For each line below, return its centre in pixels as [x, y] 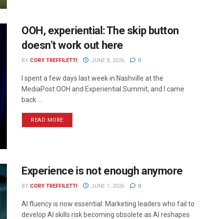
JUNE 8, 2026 [107, 60]
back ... [32, 99]
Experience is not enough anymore [102, 171]
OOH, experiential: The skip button [100, 30]
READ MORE [47, 120]
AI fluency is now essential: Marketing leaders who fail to [108, 204]
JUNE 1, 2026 [107, 186]
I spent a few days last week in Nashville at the [92, 78]
